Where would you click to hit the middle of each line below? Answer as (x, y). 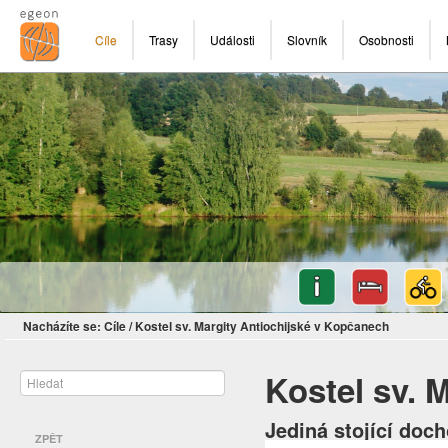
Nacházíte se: (62, 326)
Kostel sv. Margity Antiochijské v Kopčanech (262, 326)
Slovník (307, 39)
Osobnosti (386, 39)
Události (232, 39)
